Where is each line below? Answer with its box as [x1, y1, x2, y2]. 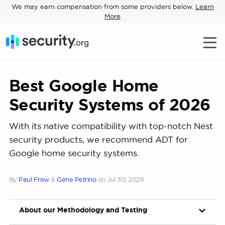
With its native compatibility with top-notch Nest [9, 121, 213, 131]
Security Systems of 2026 [9, 95, 210, 114]
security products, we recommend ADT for [9, 135, 188, 144]
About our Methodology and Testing [19, 206, 147, 214]
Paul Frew [19, 176, 49, 183]
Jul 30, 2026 [107, 176, 144, 183]
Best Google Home [9, 76, 159, 94]
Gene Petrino [57, 176, 96, 183]
